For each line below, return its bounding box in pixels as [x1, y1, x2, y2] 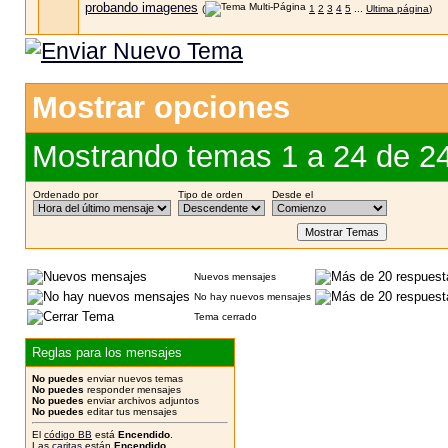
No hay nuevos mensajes [194, 291, 311, 302]
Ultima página [366, 3, 429, 14]
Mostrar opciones [32, 90, 290, 125]
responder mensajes [84, 384, 181, 395]
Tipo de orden [178, 189, 243, 200]
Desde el [272, 189, 313, 200]
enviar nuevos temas [84, 373, 183, 384]
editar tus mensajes [84, 406, 177, 417]
